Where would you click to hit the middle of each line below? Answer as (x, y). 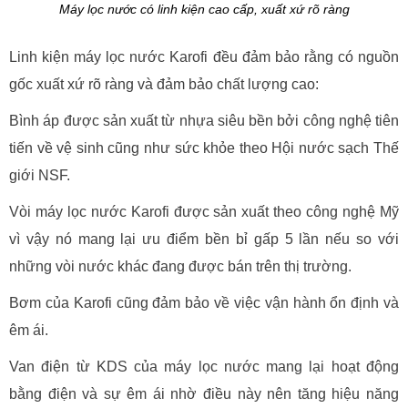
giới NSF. (40, 176)
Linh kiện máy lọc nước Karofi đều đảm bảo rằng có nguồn (204, 57)
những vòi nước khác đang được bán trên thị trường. (180, 267)
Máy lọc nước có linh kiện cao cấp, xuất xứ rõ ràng (204, 10)
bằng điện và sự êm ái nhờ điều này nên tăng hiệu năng (204, 394)
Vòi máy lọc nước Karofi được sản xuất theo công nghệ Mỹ (204, 212)
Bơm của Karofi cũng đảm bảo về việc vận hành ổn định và (204, 303)
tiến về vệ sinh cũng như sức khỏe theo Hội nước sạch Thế (204, 148)
